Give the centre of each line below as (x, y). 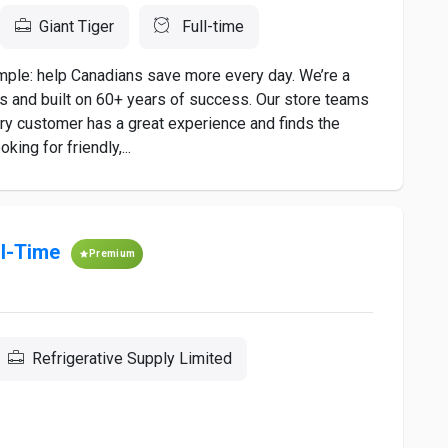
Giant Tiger (76, 26)
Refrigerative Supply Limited (132, 358)
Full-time (211, 26)
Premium (112, 253)
